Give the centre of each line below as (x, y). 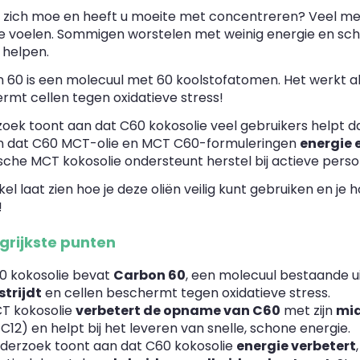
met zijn (308, 311)
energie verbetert (296, 346)
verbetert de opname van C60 (178, 311)
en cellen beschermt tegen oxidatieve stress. (186, 293)
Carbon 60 (149, 276)
